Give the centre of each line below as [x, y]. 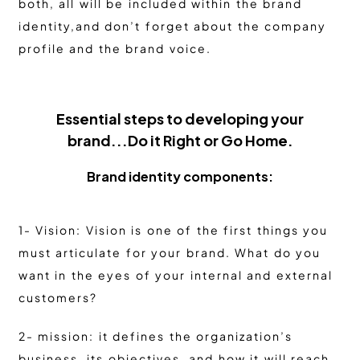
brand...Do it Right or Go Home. [180, 141]
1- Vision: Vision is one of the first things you [173, 230]
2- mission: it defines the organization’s [155, 336]
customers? [57, 298]
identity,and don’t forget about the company [172, 26]
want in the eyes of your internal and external [175, 275]
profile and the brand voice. [115, 49]
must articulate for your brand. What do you [169, 253]
